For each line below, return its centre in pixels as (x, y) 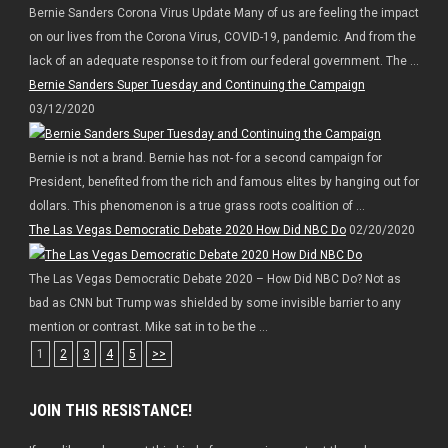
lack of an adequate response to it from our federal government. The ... (223, 61)
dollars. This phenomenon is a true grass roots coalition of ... (196, 206)
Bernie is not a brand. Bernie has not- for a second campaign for (205, 158)
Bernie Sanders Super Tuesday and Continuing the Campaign (196, 85)
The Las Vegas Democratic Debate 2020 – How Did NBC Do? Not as (214, 279)
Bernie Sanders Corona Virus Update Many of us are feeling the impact (223, 13)
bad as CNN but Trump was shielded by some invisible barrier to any (214, 303)
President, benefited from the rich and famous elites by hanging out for (223, 182)
